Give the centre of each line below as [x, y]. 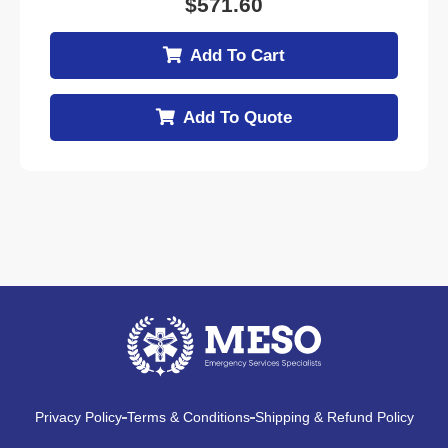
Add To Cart [237, 55]
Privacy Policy [78, 417]
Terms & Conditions [188, 417]
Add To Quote [237, 117]
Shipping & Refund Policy [334, 417]
